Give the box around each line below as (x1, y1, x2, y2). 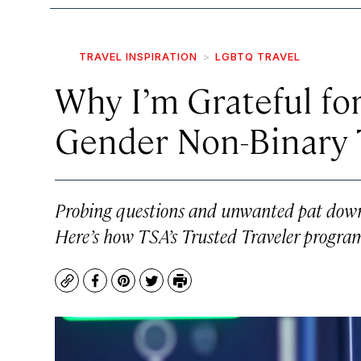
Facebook (93, 279, 156, 298)
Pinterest (122, 279, 182, 298)
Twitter (150, 279, 197, 298)
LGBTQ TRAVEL (215, 50, 301, 63)
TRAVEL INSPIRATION (79, 50, 197, 63)
